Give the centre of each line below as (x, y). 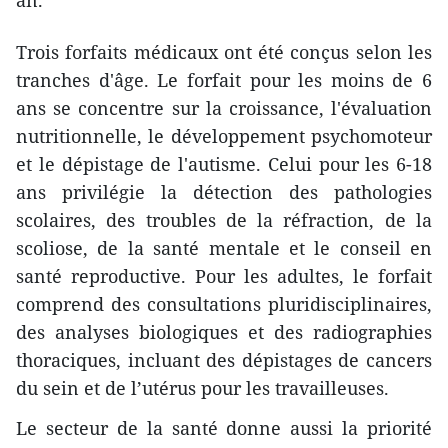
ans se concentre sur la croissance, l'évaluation (224, 108)
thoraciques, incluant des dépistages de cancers (224, 360)
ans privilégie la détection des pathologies (224, 192)
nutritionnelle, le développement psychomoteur (224, 136)
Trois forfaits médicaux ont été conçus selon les (224, 52)
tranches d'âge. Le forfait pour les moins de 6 (224, 80)
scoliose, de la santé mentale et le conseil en (224, 248)
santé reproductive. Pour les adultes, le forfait (224, 276)
